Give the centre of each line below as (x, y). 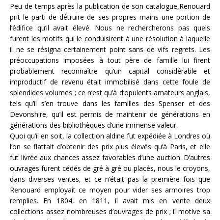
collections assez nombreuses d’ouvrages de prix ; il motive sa (110, 211)
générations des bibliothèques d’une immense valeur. (94, 125)
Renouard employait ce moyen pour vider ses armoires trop (110, 190)
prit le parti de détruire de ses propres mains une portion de (110, 17)
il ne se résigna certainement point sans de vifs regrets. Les (110, 49)
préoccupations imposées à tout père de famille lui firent (110, 60)
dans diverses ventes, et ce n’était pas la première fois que (110, 179)
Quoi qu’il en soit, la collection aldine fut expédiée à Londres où (110, 136)
